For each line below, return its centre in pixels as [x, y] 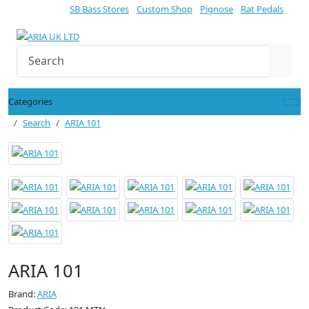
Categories [30, 102]
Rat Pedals [262, 9]
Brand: [23, 294]
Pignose [217, 9]
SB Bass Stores [99, 9]
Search [37, 123]
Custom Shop [165, 9]
